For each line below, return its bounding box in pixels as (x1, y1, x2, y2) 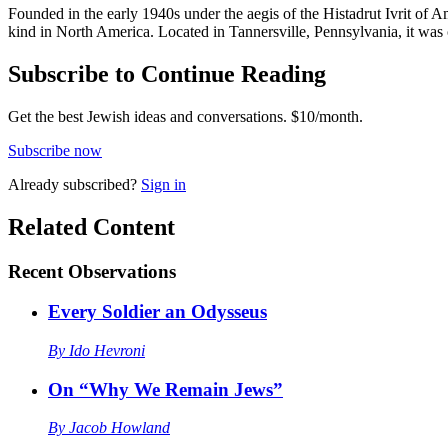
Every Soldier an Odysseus (48, 301, 267, 323)
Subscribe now (8, 141, 102, 159)
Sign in (141, 175, 186, 193)
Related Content (8, 213, 175, 240)
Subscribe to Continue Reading (8, 60, 326, 87)
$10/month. (287, 107, 363, 125)
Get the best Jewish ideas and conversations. (8, 107, 287, 125)
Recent (8, 260, 63, 282)
